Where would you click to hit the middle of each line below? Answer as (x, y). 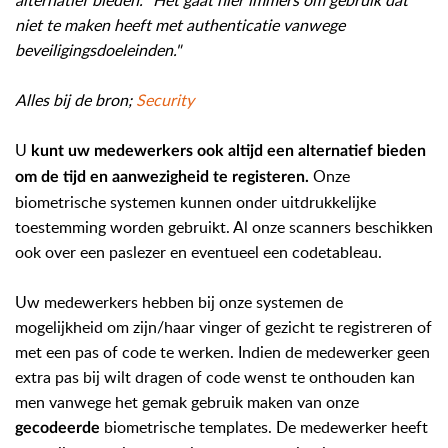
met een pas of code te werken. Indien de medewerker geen (222, 352)
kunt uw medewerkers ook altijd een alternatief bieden (226, 151)
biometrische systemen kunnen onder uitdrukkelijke (195, 202)
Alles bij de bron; (75, 100)
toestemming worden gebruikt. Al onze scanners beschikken (224, 227)
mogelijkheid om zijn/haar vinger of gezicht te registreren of (223, 327)
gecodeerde (57, 428)
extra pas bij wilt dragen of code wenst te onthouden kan (215, 377)
